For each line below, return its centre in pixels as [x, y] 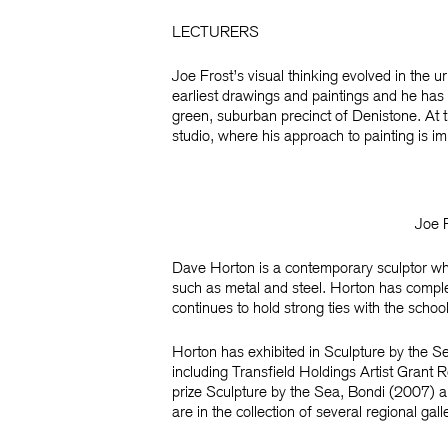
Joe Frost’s [208, 75]
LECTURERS [215, 31]
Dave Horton [213, 267]
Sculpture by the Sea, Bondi [295, 391]
